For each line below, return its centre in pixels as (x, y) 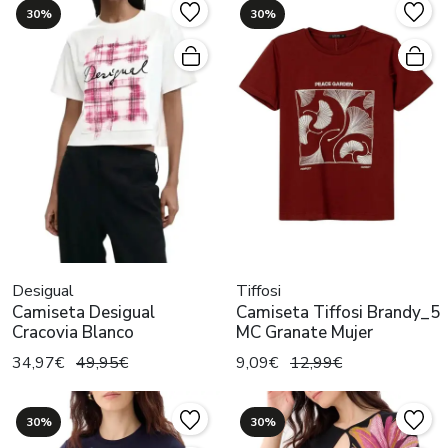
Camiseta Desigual (83, 313)
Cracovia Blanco (73, 333)
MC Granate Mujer (304, 333)
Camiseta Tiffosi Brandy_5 (338, 313)
